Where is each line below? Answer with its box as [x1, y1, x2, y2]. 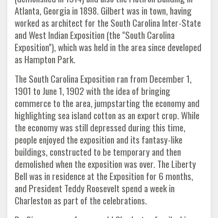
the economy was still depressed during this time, [15, 120, 185, 134]
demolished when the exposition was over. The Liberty [15, 157, 196, 171]
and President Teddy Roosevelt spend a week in [15, 181, 175, 195]
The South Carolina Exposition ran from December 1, [15, 72, 192, 86]
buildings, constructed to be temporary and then [15, 145, 181, 159]
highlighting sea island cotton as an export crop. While [15, 108, 200, 122]
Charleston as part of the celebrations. [15, 193, 147, 207]
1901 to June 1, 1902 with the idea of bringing [15, 84, 170, 98]
